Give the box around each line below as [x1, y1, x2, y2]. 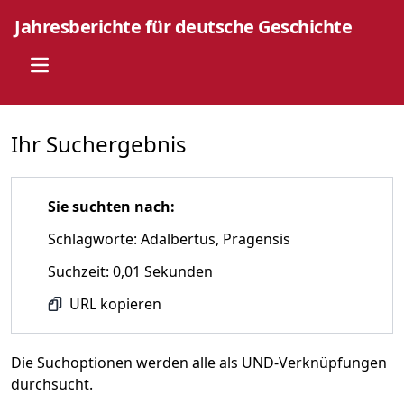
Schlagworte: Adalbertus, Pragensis [48, 229, 290, 249]
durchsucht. [11, 374, 93, 394]
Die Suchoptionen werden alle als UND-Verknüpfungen [11, 353, 387, 372]
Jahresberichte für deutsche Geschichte [14, 14, 352, 39]
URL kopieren [69, 294, 161, 314]
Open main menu [38, 63, 145, 81]
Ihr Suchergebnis [11, 129, 187, 159]
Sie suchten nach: [48, 197, 175, 216]
